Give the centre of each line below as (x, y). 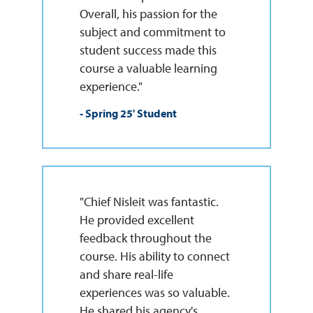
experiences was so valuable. (154, 292)
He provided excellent (137, 219)
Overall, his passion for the (148, 13)
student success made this (148, 50)
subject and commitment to (152, 31)
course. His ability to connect (154, 256)
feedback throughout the (145, 238)
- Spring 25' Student (128, 113)
